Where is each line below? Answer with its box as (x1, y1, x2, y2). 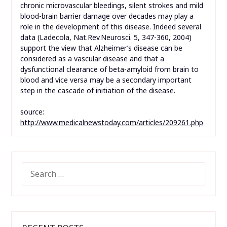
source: (20, 107, 48, 117)
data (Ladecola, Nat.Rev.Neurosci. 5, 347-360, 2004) (20, 32, 192, 43)
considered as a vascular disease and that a (20, 54, 164, 64)
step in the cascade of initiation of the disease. (20, 86, 175, 96)
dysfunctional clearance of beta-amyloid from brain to (20, 64, 199, 74)
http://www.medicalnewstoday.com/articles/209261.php (20, 118, 203, 128)
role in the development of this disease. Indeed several (20, 22, 201, 32)
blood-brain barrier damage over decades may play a (20, 11, 194, 21)
